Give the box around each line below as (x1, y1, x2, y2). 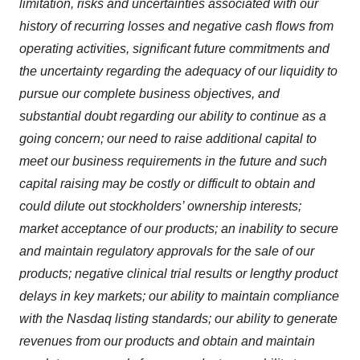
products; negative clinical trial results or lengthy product (19, 266, 337, 280)
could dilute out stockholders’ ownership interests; (19, 198, 301, 213)
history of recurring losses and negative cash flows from (19, 18, 333, 33)
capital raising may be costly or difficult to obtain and (19, 176, 315, 190)
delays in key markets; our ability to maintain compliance (19, 288, 339, 303)
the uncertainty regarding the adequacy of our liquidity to (19, 63, 337, 78)
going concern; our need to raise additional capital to (19, 131, 317, 145)
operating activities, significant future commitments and (19, 41, 329, 55)
